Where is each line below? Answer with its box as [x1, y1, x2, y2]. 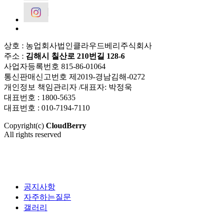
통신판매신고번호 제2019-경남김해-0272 [4, 73, 145, 81]
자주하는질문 [24, 193, 71, 202]
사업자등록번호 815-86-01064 [4, 62, 106, 71]
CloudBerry [46, 121, 86, 130]
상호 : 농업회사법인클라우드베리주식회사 [4, 41, 152, 50]
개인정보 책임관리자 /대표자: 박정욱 [4, 83, 132, 92]
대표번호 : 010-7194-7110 [4, 104, 90, 112]
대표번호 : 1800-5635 [4, 93, 75, 102]
